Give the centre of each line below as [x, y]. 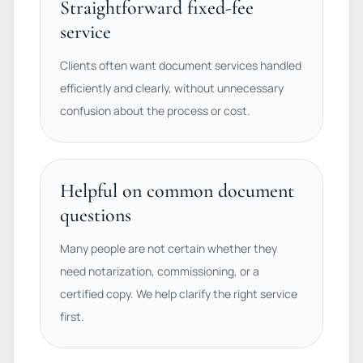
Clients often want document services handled [181, 65]
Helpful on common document [177, 191]
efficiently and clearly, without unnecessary [172, 88]
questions [96, 215]
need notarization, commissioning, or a [160, 271]
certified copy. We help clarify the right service [179, 294]
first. [72, 316]
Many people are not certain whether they [169, 248]
